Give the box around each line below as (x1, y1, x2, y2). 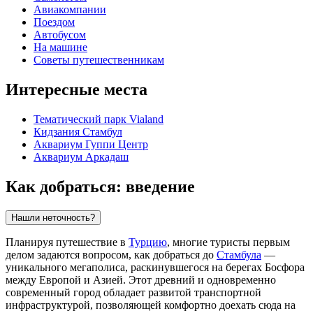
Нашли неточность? (11, 212, 95, 223)
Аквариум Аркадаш (34, 151, 129, 163)
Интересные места (6, 80, 147, 99)
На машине (34, 41, 87, 54)
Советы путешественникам (34, 54, 164, 66)
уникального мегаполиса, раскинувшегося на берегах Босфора (6, 261, 305, 273)
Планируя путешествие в (6, 235, 129, 248)
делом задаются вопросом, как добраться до (6, 248, 217, 261)
